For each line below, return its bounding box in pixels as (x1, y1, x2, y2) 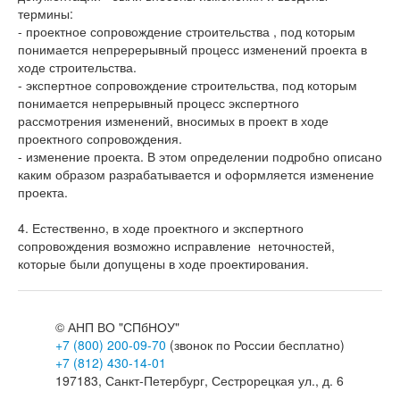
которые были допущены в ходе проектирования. (18, 254, 312, 272)
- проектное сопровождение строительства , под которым (18, 22, 355, 40)
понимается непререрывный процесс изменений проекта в (18, 40, 367, 58)
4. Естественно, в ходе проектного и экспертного (18, 219, 304, 237)
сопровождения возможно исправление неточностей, (18, 237, 335, 254)
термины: (18, 4, 73, 22)
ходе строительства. (18, 58, 137, 76)
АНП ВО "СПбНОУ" (68, 318, 179, 336)
